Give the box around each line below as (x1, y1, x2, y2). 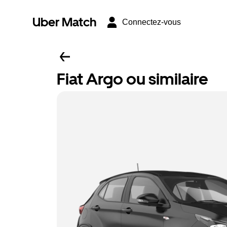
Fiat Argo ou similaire (57, 69, 208, 89)
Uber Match (32, 15, 97, 29)
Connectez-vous (122, 18, 181, 26)
